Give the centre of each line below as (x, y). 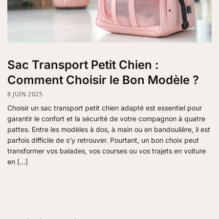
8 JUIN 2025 (25, 94)
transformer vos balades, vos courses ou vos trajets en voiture (107, 151)
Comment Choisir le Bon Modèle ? (103, 80)
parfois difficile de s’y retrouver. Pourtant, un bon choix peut (103, 140)
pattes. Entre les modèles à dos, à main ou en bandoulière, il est (109, 130)
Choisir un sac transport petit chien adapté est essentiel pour (105, 108)
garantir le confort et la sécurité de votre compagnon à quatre (106, 119)
